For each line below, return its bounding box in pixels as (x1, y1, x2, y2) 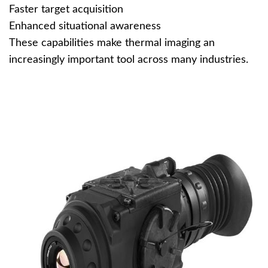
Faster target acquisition (9, 4, 123, 15)
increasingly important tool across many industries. (9, 54, 248, 65)
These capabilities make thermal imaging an (9, 38, 215, 48)
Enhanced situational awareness (9, 21, 161, 32)
